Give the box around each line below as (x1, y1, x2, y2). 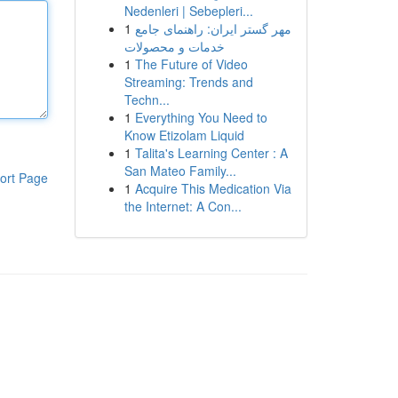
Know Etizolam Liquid (123, 126, 244, 144)
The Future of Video (134, 55, 248, 73)
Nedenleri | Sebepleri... (123, 2, 253, 20)
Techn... (123, 91, 170, 108)
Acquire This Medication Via (134, 179, 291, 197)
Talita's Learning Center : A (134, 144, 288, 162)
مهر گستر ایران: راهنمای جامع (134, 20, 291, 37)
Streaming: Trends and (123, 73, 253, 91)
